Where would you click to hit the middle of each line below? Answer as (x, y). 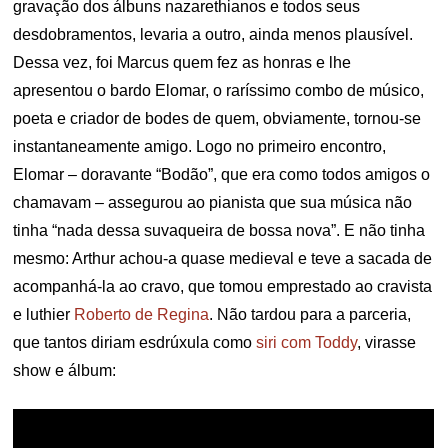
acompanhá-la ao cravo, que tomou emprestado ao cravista (223, 286)
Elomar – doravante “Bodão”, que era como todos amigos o (222, 174)
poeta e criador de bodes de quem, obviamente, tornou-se (217, 118)
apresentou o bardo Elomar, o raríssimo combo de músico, (219, 90)
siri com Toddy (307, 342)
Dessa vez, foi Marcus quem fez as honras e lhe (182, 62)
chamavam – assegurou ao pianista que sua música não (213, 202)
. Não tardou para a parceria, (310, 314)
